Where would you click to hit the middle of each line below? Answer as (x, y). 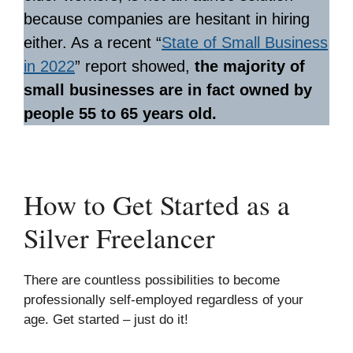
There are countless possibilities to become (152, 280)
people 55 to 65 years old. (120, 113)
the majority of (250, 66)
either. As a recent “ (93, 43)
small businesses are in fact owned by (168, 90)
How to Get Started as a (157, 204)
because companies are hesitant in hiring (167, 19)
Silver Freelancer (119, 238)
